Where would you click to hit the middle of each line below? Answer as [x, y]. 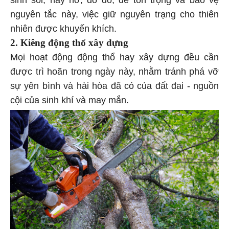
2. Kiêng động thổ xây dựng [69, 44]
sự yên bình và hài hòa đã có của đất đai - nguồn [114, 88]
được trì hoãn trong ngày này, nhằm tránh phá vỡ [114, 73]
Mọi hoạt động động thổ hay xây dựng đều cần [114, 59]
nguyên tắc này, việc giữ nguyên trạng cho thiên [114, 16]
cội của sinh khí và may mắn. [70, 102]
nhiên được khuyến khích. [63, 30]
